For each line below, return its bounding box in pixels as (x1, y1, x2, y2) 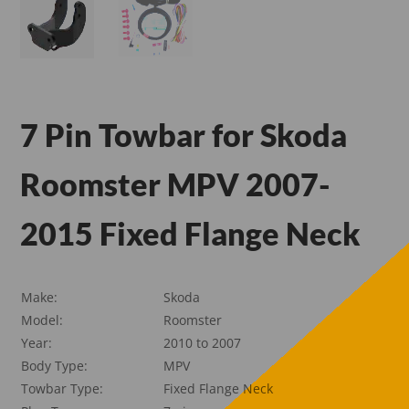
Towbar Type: (21, 379, 104, 397)
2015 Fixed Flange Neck (20, 214, 362, 252)
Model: (21, 310, 64, 329)
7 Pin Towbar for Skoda (20, 115, 348, 153)
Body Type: (21, 356, 89, 374)
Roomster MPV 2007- (20, 164, 331, 203)
